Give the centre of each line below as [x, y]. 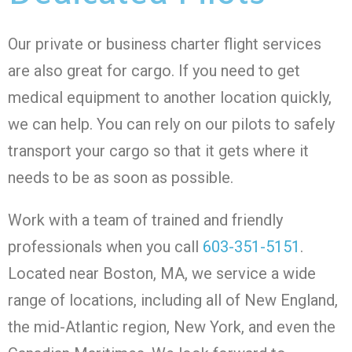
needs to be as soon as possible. [121, 177]
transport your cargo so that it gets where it [158, 150]
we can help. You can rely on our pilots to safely [171, 124]
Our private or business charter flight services [165, 44]
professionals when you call [105, 246]
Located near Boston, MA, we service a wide [162, 273]
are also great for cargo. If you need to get [154, 70]
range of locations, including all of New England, [173, 300]
